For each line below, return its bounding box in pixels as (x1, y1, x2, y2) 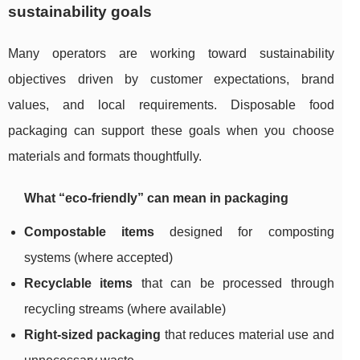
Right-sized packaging (24, 328, 162, 342)
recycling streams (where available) (24, 302, 226, 317)
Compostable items (24, 225, 155, 239)
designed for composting (154, 225, 334, 239)
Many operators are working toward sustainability (8, 47, 334, 61)
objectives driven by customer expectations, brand (8, 72, 334, 87)
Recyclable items (24, 276, 133, 291)
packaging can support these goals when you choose (8, 124, 334, 138)
